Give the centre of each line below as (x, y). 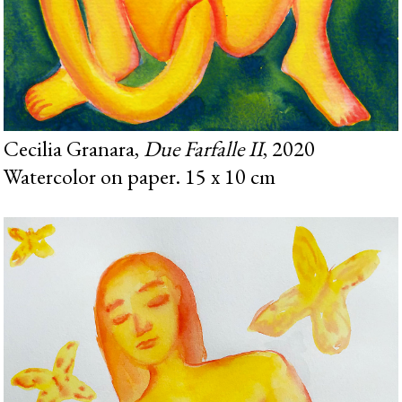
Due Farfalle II (204, 149)
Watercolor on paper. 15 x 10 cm (140, 177)
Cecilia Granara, (74, 149)
